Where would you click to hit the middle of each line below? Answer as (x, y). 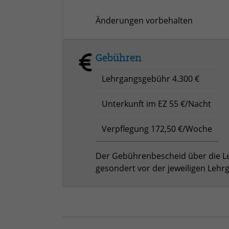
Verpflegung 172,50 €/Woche (157, 129)
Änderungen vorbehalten (144, 20)
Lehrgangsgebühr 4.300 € (151, 78)
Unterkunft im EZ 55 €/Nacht (156, 104)
